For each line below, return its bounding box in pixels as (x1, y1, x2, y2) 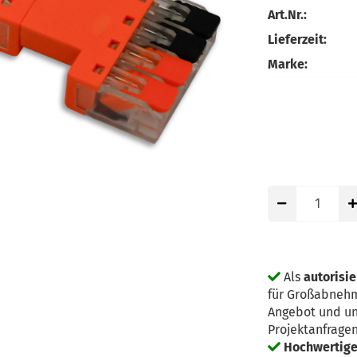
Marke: (268, 56, 308, 72)
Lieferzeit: (268, 31, 327, 47)
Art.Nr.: (268, 6, 307, 22)
